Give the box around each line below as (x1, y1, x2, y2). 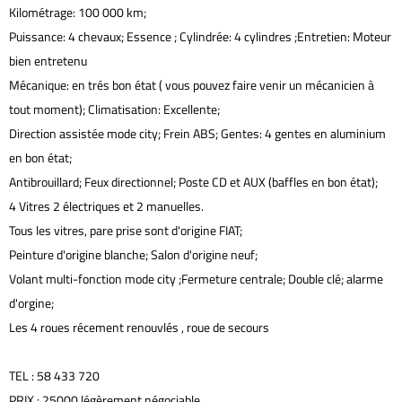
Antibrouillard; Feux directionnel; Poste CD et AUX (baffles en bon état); (9, 172, 378, 192)
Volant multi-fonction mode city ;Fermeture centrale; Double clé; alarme (9, 269, 383, 289)
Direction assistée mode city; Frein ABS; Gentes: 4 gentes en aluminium (9, 124, 386, 144)
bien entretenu (9, 51, 87, 71)
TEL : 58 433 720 (9, 366, 100, 386)
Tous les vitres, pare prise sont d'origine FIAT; (9, 221, 242, 240)
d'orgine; (9, 293, 54, 313)
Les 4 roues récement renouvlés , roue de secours (9, 318, 269, 337)
